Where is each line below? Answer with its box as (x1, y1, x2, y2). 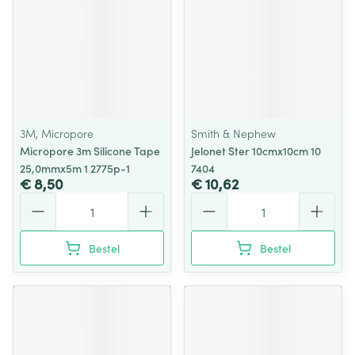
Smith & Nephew (191, 125, 276, 141)
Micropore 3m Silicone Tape (20, 143, 160, 158)
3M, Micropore (20, 125, 94, 141)
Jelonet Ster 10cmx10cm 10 (191, 143, 321, 158)
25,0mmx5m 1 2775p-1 (20, 160, 130, 176)
